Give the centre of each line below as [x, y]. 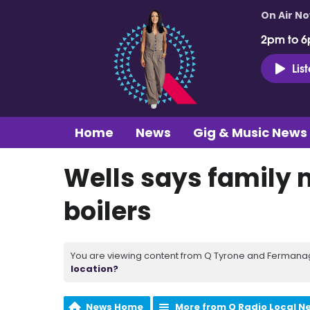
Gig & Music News [250, 132]
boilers [108, 211]
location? [94, 268]
